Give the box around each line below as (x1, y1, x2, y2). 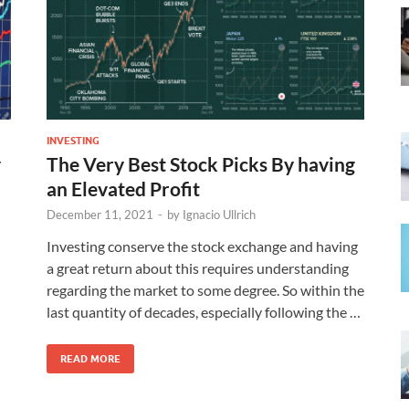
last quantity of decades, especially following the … (47, 302, 361, 320)
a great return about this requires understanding (47, 258, 349, 277)
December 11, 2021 (47, 206, 153, 222)
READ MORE (60, 351, 121, 365)
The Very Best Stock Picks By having (47, 152, 355, 175)
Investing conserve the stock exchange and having (47, 236, 358, 255)
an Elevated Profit (47, 176, 200, 200)
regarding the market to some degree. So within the (47, 280, 364, 299)
